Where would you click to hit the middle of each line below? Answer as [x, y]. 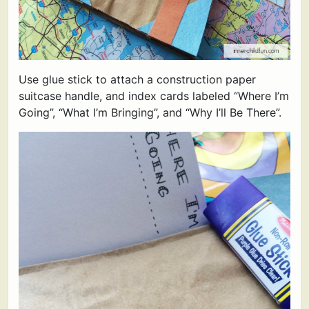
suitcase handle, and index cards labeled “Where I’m [154, 96]
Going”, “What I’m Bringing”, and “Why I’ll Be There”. [150, 113]
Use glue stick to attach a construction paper [137, 80]
